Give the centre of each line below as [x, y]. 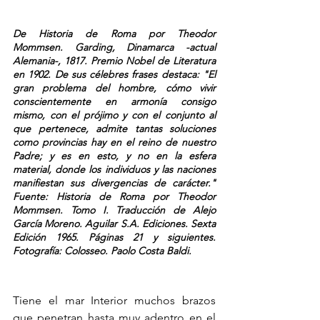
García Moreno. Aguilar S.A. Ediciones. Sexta [114, 224]
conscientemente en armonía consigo [114, 102]
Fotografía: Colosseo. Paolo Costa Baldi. [102, 251]
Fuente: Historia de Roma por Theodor [114, 197]
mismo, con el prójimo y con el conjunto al [114, 115]
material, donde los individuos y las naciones [114, 170]
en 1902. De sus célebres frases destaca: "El [114, 75]
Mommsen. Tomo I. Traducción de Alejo [114, 210]
